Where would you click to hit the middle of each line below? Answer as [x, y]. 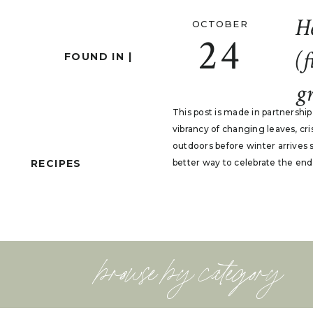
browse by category [189, 274]
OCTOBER [220, 24]
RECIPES [56, 163]
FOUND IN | [100, 57]
